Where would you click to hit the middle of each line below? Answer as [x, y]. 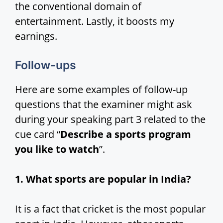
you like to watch [57, 149]
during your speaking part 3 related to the [110, 119]
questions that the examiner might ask [104, 105]
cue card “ [38, 134]
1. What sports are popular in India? [103, 179]
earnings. [36, 36]
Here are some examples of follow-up [101, 90]
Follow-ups [46, 65]
